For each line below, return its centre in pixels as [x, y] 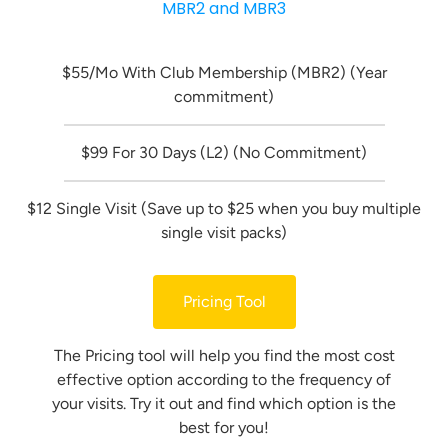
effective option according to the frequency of [224, 380]
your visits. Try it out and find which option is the [224, 404]
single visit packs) [224, 233]
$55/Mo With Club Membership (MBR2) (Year [224, 73]
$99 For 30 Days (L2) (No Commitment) [224, 153]
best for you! [224, 428]
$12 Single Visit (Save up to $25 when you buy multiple [224, 209]
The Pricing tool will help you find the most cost [224, 356]
